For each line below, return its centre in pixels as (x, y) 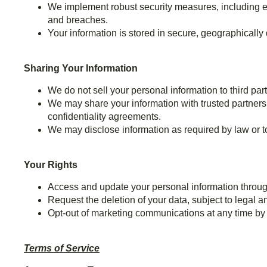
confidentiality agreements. (104, 117)
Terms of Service (62, 249)
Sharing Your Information (81, 69)
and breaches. (78, 20)
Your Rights (51, 165)
